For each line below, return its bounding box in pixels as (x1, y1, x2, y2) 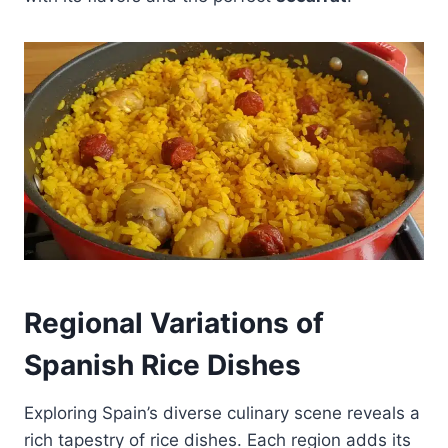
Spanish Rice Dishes (24, 348, 301, 383)
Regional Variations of (24, 306, 324, 341)
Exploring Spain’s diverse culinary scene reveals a (24, 403, 420, 424)
